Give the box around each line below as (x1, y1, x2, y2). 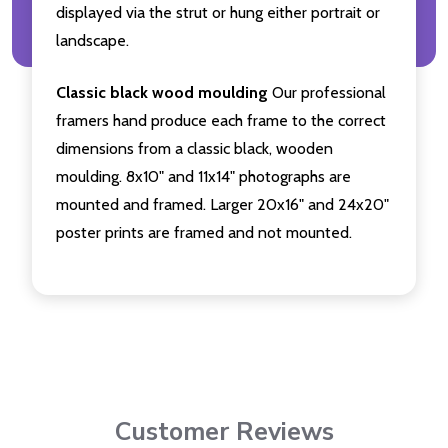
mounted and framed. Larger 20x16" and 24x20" (56, 195, 389, 215)
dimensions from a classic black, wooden (56, 139, 333, 159)
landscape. (56, 31, 129, 51)
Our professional (268, 83, 386, 103)
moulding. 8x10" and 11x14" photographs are (56, 167, 351, 187)
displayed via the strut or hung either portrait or (56, 3, 380, 23)
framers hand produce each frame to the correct (56, 111, 386, 131)
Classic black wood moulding (56, 83, 268, 103)
